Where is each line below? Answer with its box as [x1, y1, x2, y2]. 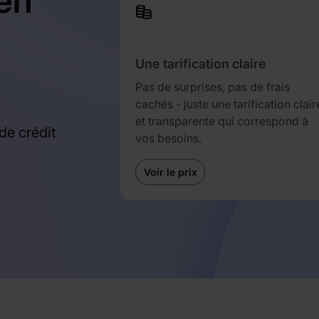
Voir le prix [143, 166, 197, 179]
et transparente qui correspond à [135, 113, 309, 128]
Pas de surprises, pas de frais [135, 79, 291, 94]
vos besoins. [135, 130, 202, 145]
